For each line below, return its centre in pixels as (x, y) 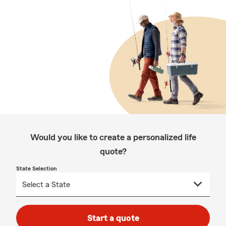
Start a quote (113, 218)
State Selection (37, 168)
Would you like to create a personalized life (113, 137)
